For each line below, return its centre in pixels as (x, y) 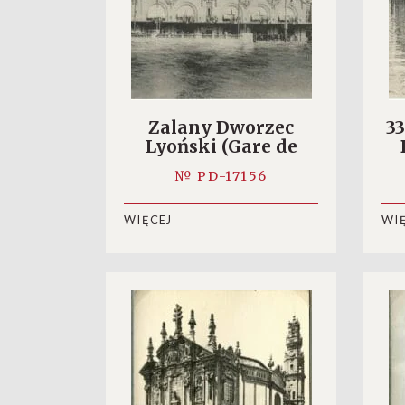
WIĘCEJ (148, 220)
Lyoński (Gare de (221, 146)
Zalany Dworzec (221, 127)
